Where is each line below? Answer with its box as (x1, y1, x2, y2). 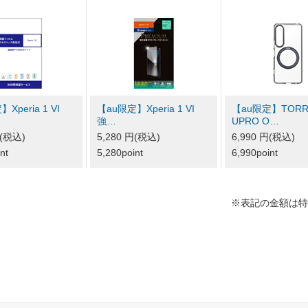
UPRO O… (232, 115, 279, 127)
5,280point (97, 147, 143, 159)
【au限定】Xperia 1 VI (97, 103, 195, 115)
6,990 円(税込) (232, 131, 295, 143)
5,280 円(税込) (97, 131, 160, 143)
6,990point (232, 147, 278, 159)
